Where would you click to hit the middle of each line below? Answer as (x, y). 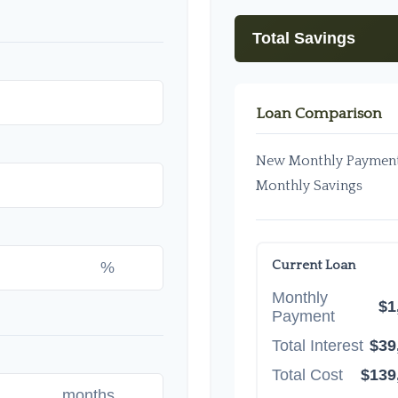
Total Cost (307, 374)
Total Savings (304, 38)
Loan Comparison (319, 113)
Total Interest (318, 345)
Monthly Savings (309, 185)
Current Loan (314, 265)
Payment (303, 316)
